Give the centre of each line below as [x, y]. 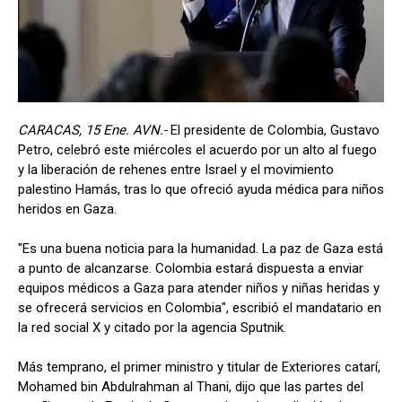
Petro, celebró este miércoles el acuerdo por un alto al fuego [197, 149]
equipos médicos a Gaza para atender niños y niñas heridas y [199, 288]
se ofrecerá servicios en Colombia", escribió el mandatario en [200, 307]
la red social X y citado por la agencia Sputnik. [152, 327]
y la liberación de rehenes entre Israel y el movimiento [176, 169]
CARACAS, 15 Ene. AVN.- [94, 130]
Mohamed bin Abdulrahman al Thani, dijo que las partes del [191, 386]
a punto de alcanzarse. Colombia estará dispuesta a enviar [191, 268]
